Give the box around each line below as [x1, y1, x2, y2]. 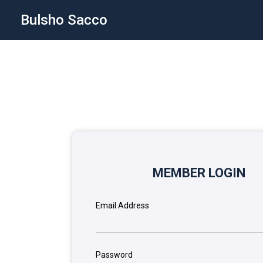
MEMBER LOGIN [153, 166, 246, 181]
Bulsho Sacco [21, 12, 107, 28]
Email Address [96, 201, 150, 211]
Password [96, 250, 133, 260]
